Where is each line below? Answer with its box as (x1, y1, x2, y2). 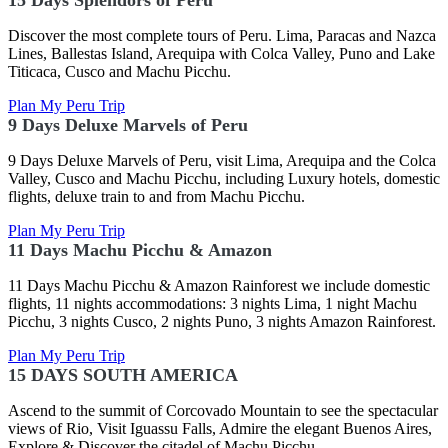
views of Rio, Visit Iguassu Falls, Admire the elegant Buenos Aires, (8, 420, 432, 437)
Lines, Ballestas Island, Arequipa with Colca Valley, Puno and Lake (8, 45, 435, 62)
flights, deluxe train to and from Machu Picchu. (8, 188, 305, 205)
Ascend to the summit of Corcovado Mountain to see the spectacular (8, 402, 438, 419)
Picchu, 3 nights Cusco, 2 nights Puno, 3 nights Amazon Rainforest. (8, 313, 440, 330)
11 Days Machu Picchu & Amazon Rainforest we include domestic (8, 277, 430, 294)
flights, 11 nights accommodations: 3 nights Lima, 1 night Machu (8, 295, 417, 312)
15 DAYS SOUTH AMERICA (8, 365, 238, 385)
